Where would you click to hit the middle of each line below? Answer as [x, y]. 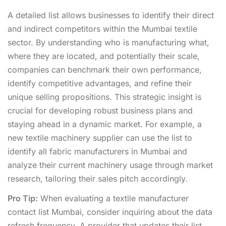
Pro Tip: [23, 198]
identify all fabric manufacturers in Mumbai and [97, 151]
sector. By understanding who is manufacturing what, [108, 42]
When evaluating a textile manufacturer [113, 198]
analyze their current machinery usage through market [110, 165]
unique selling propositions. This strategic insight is [104, 97]
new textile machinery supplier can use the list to [100, 137]
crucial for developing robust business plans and [100, 110]
